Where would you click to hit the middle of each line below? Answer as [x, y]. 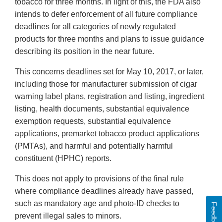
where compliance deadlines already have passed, [104, 191]
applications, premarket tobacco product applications [107, 134]
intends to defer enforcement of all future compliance [106, 14]
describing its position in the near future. [84, 52]
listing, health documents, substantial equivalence [102, 109]
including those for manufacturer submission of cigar [106, 84]
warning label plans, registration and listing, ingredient [110, 97]
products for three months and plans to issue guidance [110, 39]
